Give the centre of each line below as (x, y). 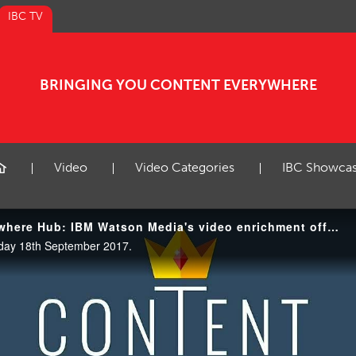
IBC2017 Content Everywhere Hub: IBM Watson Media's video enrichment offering (333, 226)
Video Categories (185, 167)
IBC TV (25, 16)
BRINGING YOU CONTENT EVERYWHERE (178, 85)
